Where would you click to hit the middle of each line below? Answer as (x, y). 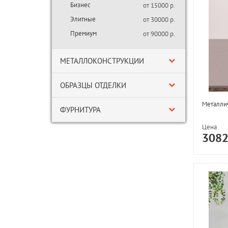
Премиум (83, 33)
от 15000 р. (159, 5)
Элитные (83, 19)
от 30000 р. (159, 20)
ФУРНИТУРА (80, 110)
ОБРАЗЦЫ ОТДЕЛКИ (93, 85)
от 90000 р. (159, 34)
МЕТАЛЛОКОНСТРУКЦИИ (102, 61)
